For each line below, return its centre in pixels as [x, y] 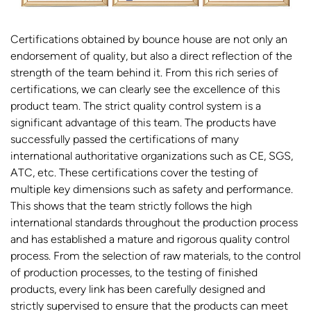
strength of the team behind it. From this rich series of [144, 72]
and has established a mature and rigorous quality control [150, 239]
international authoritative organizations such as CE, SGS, [152, 155]
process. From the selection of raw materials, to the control [155, 255]
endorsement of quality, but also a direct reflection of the [151, 56]
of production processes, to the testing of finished [134, 272]
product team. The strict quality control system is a [136, 106]
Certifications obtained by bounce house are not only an [149, 39]
